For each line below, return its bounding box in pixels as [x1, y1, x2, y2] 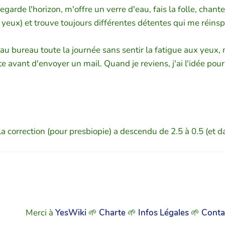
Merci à [25, 206, 55, 218]
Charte [98, 206, 126, 218]
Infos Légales [138, 206, 189, 218]
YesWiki [55, 206, 86, 218]
